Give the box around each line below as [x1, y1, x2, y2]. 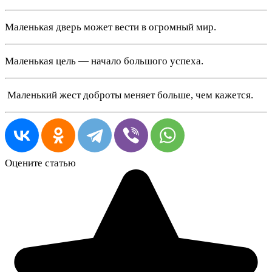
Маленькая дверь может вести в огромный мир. [5, 21, 216, 33]
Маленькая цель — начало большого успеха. [5, 55, 203, 67]
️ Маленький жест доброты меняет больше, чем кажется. [5, 89, 253, 101]
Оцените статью [5, 157, 76, 169]
